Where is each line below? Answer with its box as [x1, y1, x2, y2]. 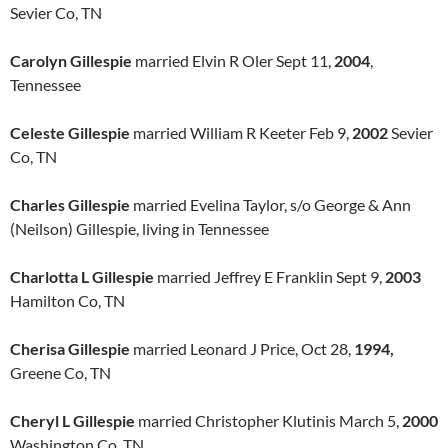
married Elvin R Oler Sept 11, [132, 51, 334, 70]
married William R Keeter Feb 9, [130, 123, 352, 142]
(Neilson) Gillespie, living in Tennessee [10, 219, 269, 238]
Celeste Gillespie [10, 123, 130, 142]
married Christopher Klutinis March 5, [135, 411, 402, 430]
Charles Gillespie [10, 195, 130, 214]
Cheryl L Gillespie [10, 411, 135, 430]
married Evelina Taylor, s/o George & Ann [130, 195, 411, 214]
